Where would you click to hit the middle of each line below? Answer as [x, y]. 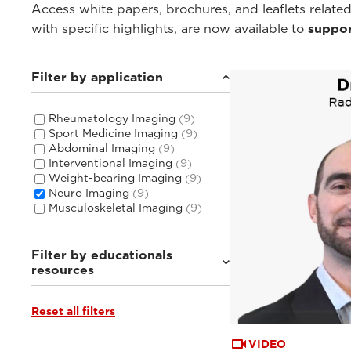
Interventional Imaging [112, 163]
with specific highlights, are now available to [170, 28]
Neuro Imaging [90, 192]
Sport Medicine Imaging [115, 133]
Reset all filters [73, 311]
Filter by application [97, 77]
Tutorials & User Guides [114, 311]
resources [63, 270]
